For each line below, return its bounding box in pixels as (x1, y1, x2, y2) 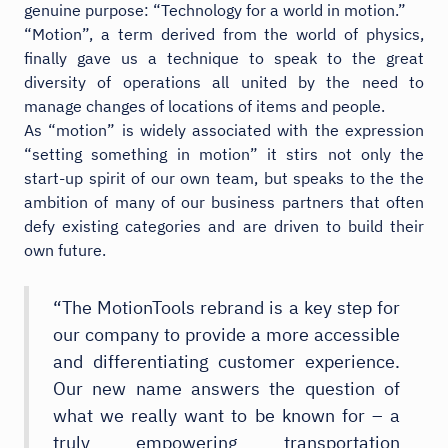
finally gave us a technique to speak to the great (24, 47, 424, 68)
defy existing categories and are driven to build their (24, 215, 424, 236)
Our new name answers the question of (53, 376, 400, 400)
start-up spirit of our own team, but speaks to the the (24, 167, 424, 188)
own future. (24, 239, 106, 260)
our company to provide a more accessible (53, 322, 400, 346)
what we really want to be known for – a (53, 403, 400, 427)
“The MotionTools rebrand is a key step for (53, 295, 400, 319)
